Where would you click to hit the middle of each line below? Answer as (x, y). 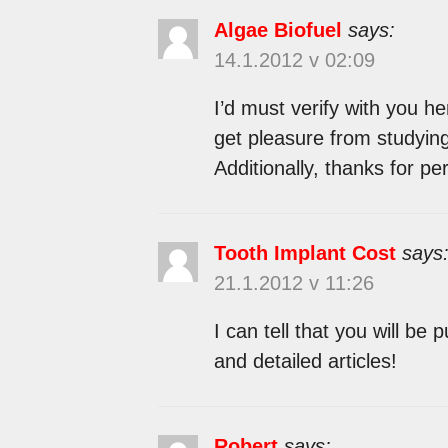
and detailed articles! (305, 360)
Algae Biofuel (277, 29)
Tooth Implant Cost (304, 252)
